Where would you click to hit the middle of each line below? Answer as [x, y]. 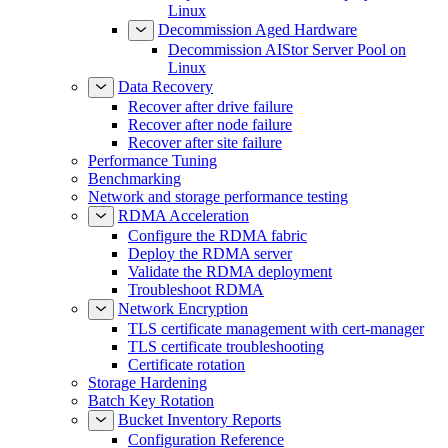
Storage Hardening [147, 400]
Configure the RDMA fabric [217, 253]
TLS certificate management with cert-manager [276, 346]
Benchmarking [134, 196]
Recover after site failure [205, 160]
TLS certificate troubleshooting [226, 364]
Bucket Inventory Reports [199, 437]
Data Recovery [165, 104]
